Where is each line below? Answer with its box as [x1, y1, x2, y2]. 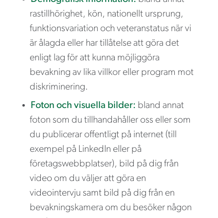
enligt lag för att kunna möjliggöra [30, 53, 160, 63]
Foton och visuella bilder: [31, 100, 136, 110]
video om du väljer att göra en [30, 173, 146, 183]
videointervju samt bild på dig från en [30, 188, 175, 198]
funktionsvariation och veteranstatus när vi [30, 23, 191, 34]
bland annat [136, 100, 184, 110]
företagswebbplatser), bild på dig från [30, 159, 179, 169]
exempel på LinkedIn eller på [30, 144, 142, 154]
